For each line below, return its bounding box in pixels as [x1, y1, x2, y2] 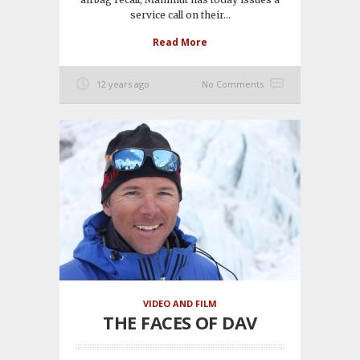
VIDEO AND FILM [143, 297, 217, 310]
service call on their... [129, 9, 231, 22]
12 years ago [96, 78, 149, 91]
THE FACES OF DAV [103, 310, 257, 335]
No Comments [202, 78, 264, 91]
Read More [153, 35, 207, 50]
